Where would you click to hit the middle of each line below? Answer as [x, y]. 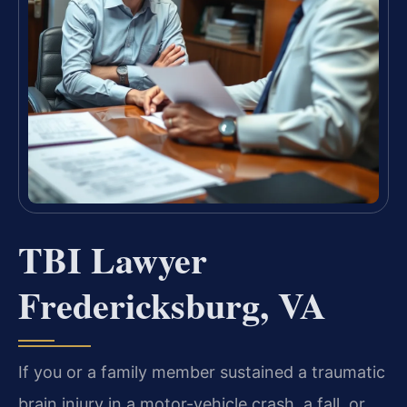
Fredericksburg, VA [172, 304]
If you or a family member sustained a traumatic [202, 372]
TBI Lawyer [113, 259]
